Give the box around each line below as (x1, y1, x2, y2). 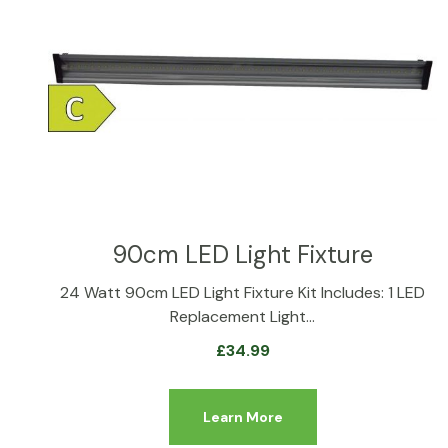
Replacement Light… (170, 305, 316, 327)
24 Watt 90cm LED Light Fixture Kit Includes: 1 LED (60, 281, 426, 303)
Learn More (202, 407, 283, 426)
